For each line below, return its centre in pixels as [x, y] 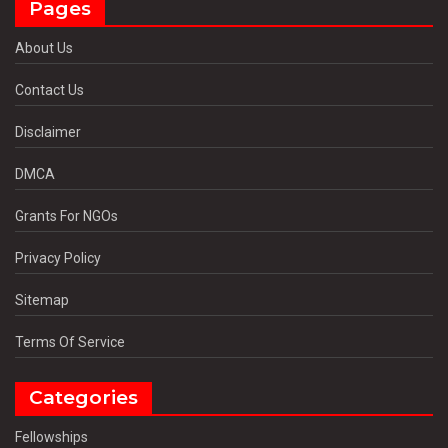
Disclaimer [48, 131]
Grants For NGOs [66, 215]
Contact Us [49, 89]
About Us [44, 47]
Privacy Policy [58, 257]
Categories [83, 397]
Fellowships [51, 436]
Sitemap [42, 299]
